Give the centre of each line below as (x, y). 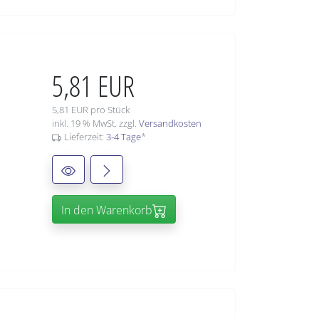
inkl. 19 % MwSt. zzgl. (95, 124)
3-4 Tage (123, 137)
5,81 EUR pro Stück (91, 110)
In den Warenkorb (107, 210)
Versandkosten (170, 124)
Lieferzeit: (85, 137)
